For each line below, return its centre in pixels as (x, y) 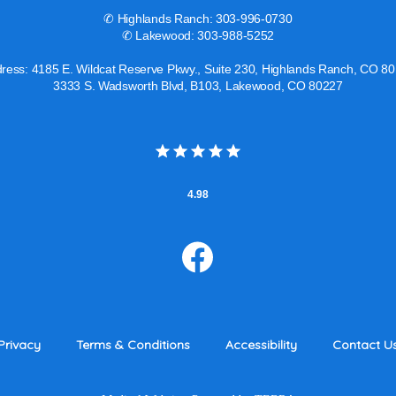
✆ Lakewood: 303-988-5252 (198, 35)
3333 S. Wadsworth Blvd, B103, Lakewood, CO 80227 (198, 86)
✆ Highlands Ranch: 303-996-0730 (198, 19)
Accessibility (261, 345)
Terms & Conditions (133, 345)
